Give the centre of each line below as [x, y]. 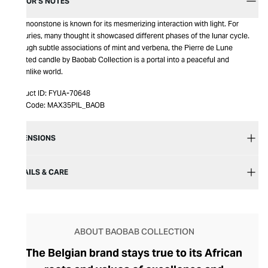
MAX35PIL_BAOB [76, 105]
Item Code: [28, 105]
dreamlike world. [36, 71]
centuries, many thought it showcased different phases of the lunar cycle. [130, 36]
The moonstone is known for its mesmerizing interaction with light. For [124, 24]
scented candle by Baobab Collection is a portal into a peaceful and [119, 60]
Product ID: [28, 93]
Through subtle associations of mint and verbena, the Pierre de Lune [121, 48]
